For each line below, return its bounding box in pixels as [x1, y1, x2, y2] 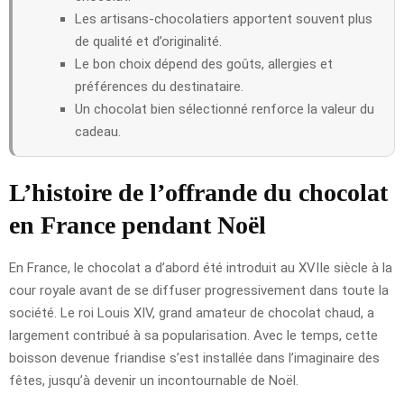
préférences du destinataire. [75, 78, 243, 95]
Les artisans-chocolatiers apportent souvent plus [75, 10, 372, 27]
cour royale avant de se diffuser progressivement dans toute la [9, 281, 389, 298]
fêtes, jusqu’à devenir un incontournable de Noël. [9, 372, 298, 389]
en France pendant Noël [9, 210, 266, 239]
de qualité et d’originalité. [75, 32, 222, 50]
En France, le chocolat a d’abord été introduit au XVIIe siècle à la [9, 259, 392, 276]
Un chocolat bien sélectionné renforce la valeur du [75, 100, 374, 117]
